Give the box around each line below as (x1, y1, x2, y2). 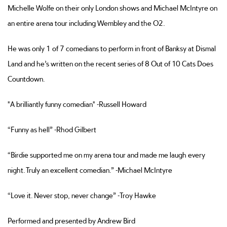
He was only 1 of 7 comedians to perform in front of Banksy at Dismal (8, 45, 216, 52)
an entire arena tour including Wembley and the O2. (8, 20, 166, 27)
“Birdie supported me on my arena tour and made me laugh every (8, 152, 205, 159)
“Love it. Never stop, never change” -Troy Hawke (8, 192, 158, 199)
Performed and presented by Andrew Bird (8, 217, 137, 224)
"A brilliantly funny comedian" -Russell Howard (8, 101, 148, 108)
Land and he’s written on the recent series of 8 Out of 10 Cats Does (8, 60, 213, 67)
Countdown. (8, 75, 46, 83)
